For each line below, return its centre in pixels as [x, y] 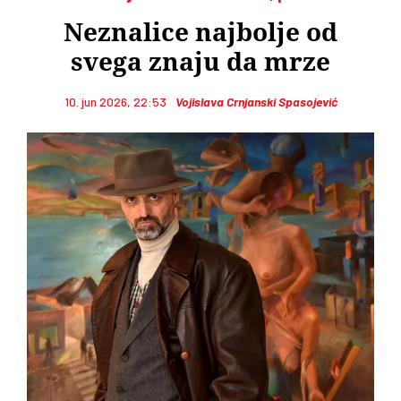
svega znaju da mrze [200, 62]
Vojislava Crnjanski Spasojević [256, 102]
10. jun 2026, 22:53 [115, 102]
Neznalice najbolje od [200, 33]
